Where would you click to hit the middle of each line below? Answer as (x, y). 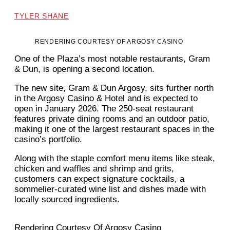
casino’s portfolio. (48, 140)
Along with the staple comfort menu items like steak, (115, 159)
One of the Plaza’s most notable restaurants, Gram (112, 59)
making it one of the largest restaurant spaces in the (114, 129)
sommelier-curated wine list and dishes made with (110, 189)
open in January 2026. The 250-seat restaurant (104, 109)
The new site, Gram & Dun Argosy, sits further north (114, 88)
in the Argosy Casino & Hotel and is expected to (106, 99)
